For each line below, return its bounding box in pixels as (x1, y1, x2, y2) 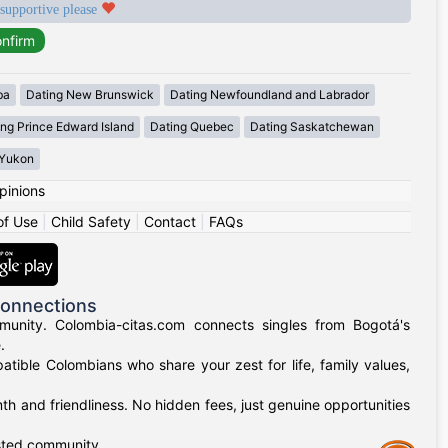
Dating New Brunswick (26, 87, 154, 103)
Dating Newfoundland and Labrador (170, 87, 369, 103)
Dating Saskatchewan (250, 119, 374, 135)
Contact (143, 213, 196, 231)
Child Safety (50, 213, 131, 231)
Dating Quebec (150, 119, 234, 135)
